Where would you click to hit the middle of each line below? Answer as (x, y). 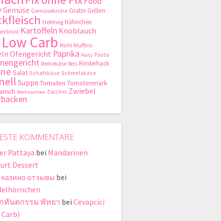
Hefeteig (53, 22)
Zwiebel (82, 91)
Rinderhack (94, 64)
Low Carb (30, 42)
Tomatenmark (87, 83)
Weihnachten (31, 92)
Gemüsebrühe (49, 11)
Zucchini (57, 92)
